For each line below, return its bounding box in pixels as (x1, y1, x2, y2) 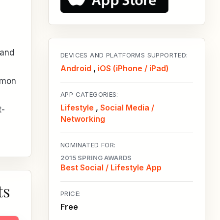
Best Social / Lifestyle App (60, 163, 162, 173)
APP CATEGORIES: (60, 90, 118, 99)
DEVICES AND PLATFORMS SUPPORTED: (60, 51, 188, 59)
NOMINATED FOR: (60, 141, 116, 149)
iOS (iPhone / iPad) (98, 63, 169, 74)
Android (60, 63, 91, 74)
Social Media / (100, 103, 154, 113)
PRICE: (60, 190, 81, 198)
